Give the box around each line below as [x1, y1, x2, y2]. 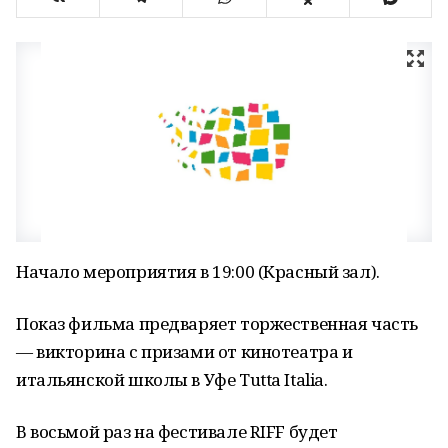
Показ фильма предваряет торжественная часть [16, 312, 418, 335]
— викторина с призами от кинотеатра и [16, 340, 353, 363]
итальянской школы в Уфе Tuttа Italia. [16, 368, 328, 391]
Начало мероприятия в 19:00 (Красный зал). [16, 260, 380, 283]
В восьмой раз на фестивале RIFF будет [16, 420, 338, 443]
